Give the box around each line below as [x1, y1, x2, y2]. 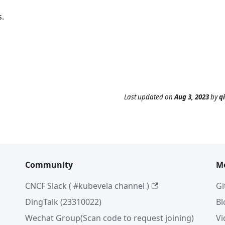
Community [25, 159, 73, 170]
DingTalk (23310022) [25, 196, 101, 207]
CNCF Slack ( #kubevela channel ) [25, 180, 149, 191]
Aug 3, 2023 [174, 92, 209, 102]
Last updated [124, 92, 163, 102]
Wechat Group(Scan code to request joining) [25, 212, 194, 223]
